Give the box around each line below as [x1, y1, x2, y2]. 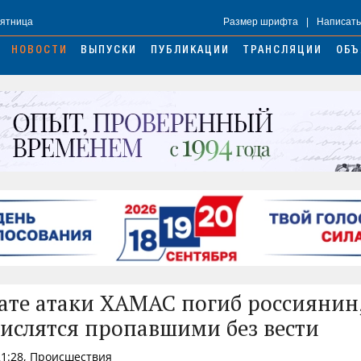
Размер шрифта [223, 16, 298, 28]
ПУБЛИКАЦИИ [150, 45, 230, 57]
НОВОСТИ [10, 45, 68, 57]
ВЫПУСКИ [81, 45, 138, 57]
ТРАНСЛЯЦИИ [243, 45, 323, 57]
